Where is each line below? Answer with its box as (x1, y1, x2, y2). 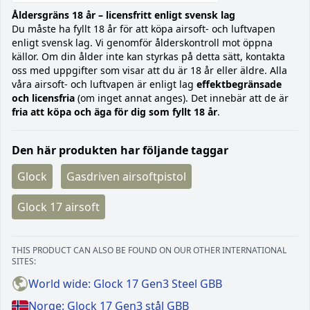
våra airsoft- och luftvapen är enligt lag (12, 77, 197, 91)
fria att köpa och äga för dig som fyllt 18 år (12, 105, 217, 119)
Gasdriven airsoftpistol (66, 169, 186, 185)
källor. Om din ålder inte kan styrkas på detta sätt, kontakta (12, 50, 285, 64)
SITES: (12, 255, 36, 268)
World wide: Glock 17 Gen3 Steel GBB (28, 276, 222, 292)
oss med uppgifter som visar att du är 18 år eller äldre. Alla (12, 64, 287, 77)
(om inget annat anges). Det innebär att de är (75, 91, 289, 105)
